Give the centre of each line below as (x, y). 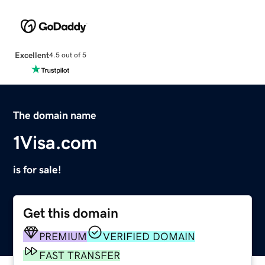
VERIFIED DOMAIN (149, 236)
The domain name (55, 115)
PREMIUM (63, 236)
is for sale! (38, 169)
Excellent (32, 55)
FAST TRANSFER (80, 255)
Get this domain (71, 213)
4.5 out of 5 (67, 55)
